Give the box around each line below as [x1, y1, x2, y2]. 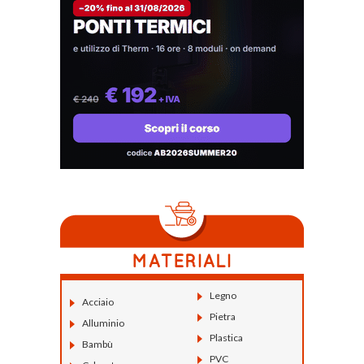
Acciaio [82, 295, 114, 308]
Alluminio [82, 316, 124, 329]
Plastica [209, 331, 243, 344]
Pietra [209, 310, 236, 323]
